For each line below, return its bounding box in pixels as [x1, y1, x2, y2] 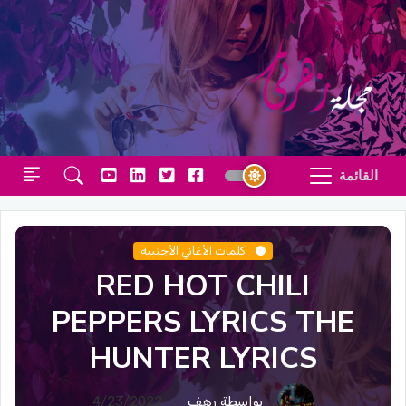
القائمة [339, 167, 378, 186]
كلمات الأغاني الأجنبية [140, 244, 248, 257]
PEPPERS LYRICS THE [52, 302, 354, 343]
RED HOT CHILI [96, 266, 310, 306]
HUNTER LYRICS [89, 338, 317, 379]
